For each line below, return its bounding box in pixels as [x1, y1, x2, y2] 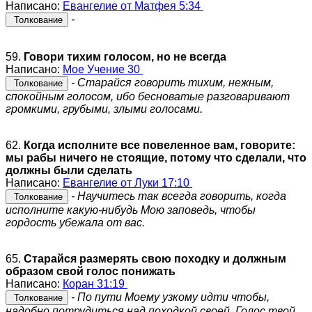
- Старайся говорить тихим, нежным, [68, 76, 274, 88]
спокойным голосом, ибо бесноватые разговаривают [6, 90, 290, 102]
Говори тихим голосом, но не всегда [24, 50, 226, 63]
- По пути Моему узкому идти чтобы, [68, 290, 270, 303]
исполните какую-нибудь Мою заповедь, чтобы [6, 203, 256, 216]
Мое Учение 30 [63, 63, 143, 75]
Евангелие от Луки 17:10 [63, 176, 192, 189]
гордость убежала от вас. [6, 216, 145, 228]
